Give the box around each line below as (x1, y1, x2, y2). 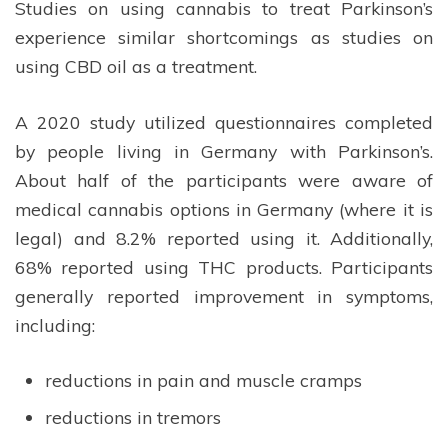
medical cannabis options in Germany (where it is (15, 197, 433, 220)
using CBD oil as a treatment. (15, 55, 257, 78)
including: (15, 313, 95, 336)
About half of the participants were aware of (15, 168, 433, 191)
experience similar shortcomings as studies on (15, 26, 433, 49)
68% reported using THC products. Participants (15, 255, 433, 278)
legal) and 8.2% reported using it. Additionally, (15, 226, 433, 249)
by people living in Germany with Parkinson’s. (15, 139, 433, 162)
